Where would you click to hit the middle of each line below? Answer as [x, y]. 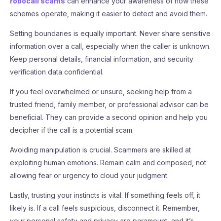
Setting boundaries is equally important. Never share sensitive [110, 33]
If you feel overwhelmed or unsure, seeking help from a [101, 92]
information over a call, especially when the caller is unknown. [110, 46]
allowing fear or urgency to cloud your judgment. [89, 175]
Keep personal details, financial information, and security [102, 59]
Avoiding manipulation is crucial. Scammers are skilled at [100, 150]
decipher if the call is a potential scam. [72, 130]
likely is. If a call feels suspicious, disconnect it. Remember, [105, 208]
